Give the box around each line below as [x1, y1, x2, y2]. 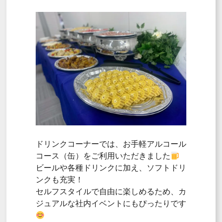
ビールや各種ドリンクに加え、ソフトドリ [35, 163, 186, 173]
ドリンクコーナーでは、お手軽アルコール [35, 139, 186, 149]
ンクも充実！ [35, 174, 83, 185]
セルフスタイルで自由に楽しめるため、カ [35, 186, 186, 197]
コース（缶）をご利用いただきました [35, 151, 170, 161]
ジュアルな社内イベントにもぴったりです [35, 198, 186, 209]
